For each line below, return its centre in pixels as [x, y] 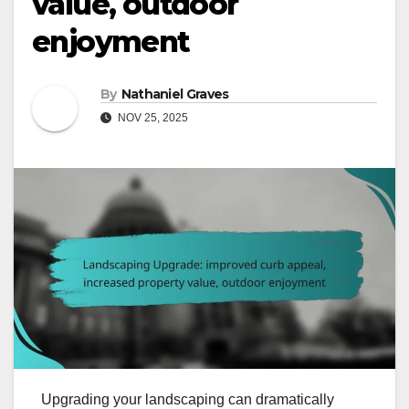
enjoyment [111, 42]
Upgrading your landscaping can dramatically [188, 399]
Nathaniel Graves [175, 94]
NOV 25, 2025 [152, 118]
